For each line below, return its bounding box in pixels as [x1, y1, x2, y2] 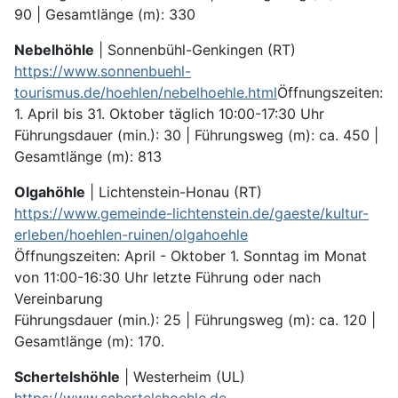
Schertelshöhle [14, 368, 120, 386]
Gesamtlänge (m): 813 [14, 147, 162, 166]
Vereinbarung [14, 290, 103, 308]
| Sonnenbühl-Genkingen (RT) [94, 41, 296, 60]
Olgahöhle [14, 183, 85, 202]
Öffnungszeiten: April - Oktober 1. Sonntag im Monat [14, 247, 367, 266]
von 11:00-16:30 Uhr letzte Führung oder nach [14, 268, 321, 287]
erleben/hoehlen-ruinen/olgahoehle [14, 226, 248, 244]
